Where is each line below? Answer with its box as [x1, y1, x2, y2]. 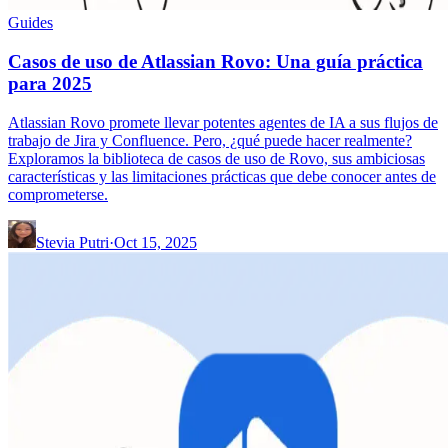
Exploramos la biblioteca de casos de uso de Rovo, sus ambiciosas [8, 149, 425, 167]
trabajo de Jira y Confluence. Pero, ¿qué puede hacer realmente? [8, 131, 412, 149]
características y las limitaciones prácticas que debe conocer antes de [8, 167, 436, 185]
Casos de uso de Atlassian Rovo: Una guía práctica [8, 50, 423, 72]
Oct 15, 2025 [114, 233, 197, 251]
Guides [8, 14, 53, 32]
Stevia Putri [36, 233, 109, 251]
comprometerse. [8, 185, 108, 203]
